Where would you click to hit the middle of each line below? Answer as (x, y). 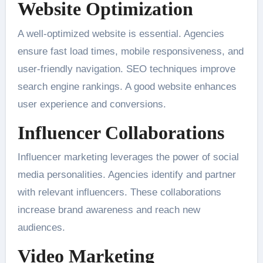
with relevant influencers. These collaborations (119, 193)
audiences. (41, 228)
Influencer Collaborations (121, 132)
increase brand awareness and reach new (109, 210)
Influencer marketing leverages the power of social (128, 157)
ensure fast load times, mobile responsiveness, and (130, 51)
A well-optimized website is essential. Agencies (121, 33)
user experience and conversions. (92, 104)
